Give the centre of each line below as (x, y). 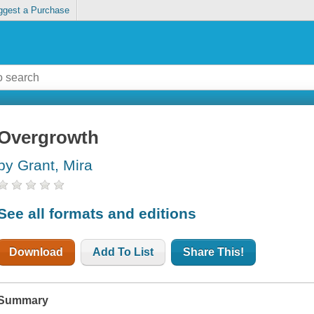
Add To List (123, 252)
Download (36, 252)
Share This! (214, 252)
